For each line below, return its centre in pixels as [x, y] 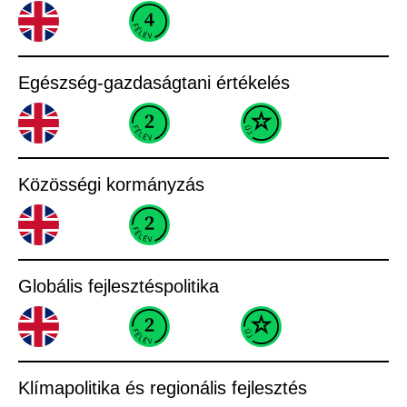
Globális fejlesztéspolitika [119, 286]
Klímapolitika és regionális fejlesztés [163, 387]
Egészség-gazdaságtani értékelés [154, 82]
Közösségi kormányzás [111, 184]
